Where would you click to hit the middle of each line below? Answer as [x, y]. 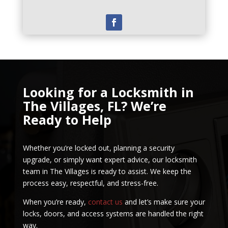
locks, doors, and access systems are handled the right [113, 213]
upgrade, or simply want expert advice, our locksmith [110, 159]
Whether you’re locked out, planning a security [98, 148]
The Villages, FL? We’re [94, 106]
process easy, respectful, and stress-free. [90, 183]
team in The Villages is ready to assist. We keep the [107, 171]
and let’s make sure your [164, 202]
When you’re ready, [55, 202]
